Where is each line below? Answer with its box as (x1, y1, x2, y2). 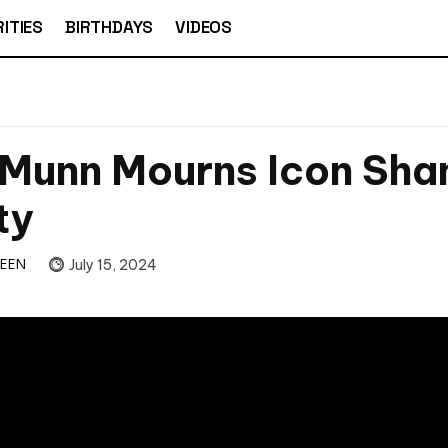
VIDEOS (175, 16, 233, 39)
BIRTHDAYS (65, 16, 154, 39)
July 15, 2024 (69, 255, 157, 274)
